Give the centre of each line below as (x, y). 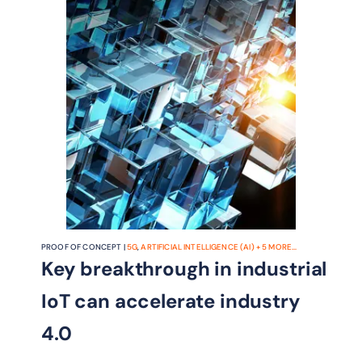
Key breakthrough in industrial (184, 269)
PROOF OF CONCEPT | (84, 247)
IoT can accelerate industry (171, 301)
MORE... (282, 247)
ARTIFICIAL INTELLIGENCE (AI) (198, 247)
